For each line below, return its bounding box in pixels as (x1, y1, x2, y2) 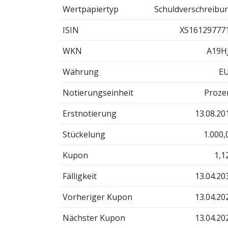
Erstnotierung (62, 108, 117, 120)
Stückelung (62, 129, 105, 140)
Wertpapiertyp (62, 4, 119, 15)
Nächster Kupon (62, 212, 125, 224)
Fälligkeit (62, 170, 97, 182)
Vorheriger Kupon (62, 191, 132, 203)
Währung (62, 66, 99, 78)
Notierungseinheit (62, 87, 133, 99)
